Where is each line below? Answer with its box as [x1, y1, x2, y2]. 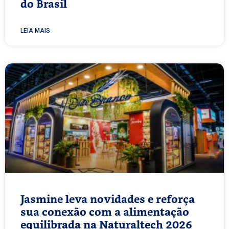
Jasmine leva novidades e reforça [20, 191, 195, 208]
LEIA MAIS [20, 27, 50, 34]
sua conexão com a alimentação [20, 203, 189, 221]
